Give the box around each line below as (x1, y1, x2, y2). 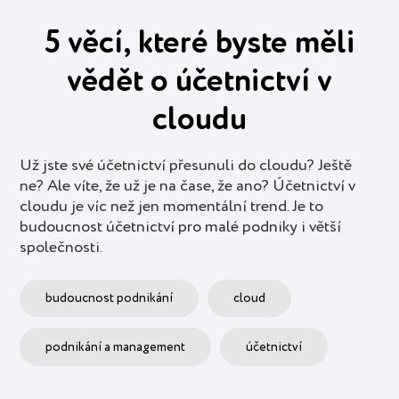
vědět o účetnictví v (67, 65, 332, 98)
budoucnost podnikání (45, 292, 174, 305)
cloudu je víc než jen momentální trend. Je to (20, 198, 324, 215)
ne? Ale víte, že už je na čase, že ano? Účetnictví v (20, 177, 356, 194)
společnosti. (20, 239, 103, 256)
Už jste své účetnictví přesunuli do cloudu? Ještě (20, 157, 353, 174)
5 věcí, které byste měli (44, 27, 355, 60)
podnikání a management (45, 340, 186, 354)
